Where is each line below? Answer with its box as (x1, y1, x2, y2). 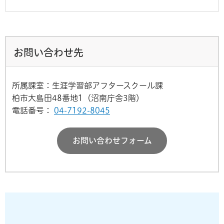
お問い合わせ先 (13, 47, 83, 58)
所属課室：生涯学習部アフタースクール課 (12, 81, 163, 90)
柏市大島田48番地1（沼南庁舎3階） (12, 94, 144, 102)
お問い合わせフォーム (72, 136, 152, 145)
